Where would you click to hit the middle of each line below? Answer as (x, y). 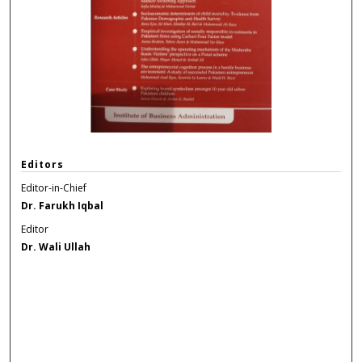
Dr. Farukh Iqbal (63, 205)
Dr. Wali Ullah (56, 246)
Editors (43, 164)
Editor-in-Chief (54, 187)
